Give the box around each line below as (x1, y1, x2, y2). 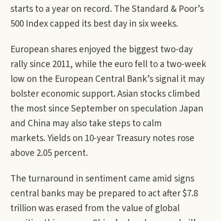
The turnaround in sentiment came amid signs (10, 172, 194, 185)
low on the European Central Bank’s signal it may (10, 73, 205, 86)
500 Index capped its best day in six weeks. (10, 17, 180, 31)
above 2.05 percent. (10, 147, 88, 160)
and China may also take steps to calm (10, 117, 162, 130)
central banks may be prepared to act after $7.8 (10, 187, 198, 200)
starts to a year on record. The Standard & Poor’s (10, 2, 204, 16)
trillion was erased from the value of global (10, 202, 180, 215)
